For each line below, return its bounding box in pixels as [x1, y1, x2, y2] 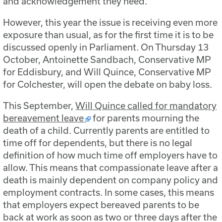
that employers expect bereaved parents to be [3, 199, 200, 211]
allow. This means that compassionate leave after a [3, 162, 219, 173]
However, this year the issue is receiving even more [3, 17, 218, 28]
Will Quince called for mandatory [75, 100, 217, 111]
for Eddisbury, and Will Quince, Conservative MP [3, 66, 212, 78]
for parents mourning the [91, 112, 200, 124]
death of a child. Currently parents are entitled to [3, 125, 210, 136]
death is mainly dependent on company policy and [3, 174, 219, 186]
